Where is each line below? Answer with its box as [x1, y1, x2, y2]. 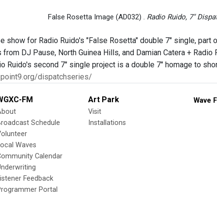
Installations [88, 119, 126, 127]
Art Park [88, 95, 119, 104]
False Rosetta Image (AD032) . [47, 13, 147, 21]
